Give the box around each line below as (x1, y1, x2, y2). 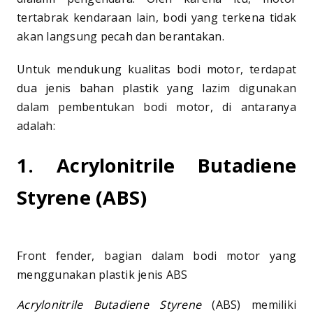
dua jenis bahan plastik (17, 80, 159, 96)
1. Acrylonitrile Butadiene (17, 152, 296, 178)
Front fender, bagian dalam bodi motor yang (17, 247, 296, 263)
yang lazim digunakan (158, 80, 296, 96)
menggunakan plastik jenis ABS (17, 266, 188, 282)
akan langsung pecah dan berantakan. (17, 28, 227, 44)
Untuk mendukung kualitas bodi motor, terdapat (17, 61, 296, 77)
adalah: (17, 117, 55, 133)
